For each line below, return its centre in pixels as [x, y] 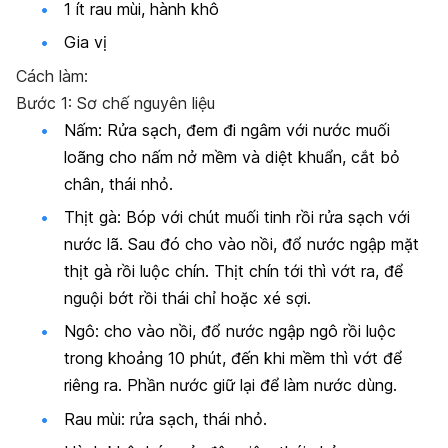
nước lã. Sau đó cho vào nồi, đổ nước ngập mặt [241, 243]
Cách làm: [52, 75]
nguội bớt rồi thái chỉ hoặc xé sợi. [187, 297]
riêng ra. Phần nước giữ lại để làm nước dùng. [230, 385]
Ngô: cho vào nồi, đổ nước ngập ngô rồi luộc [230, 331]
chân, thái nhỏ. [118, 183]
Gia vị [85, 42]
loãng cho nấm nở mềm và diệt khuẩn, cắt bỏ [232, 156]
